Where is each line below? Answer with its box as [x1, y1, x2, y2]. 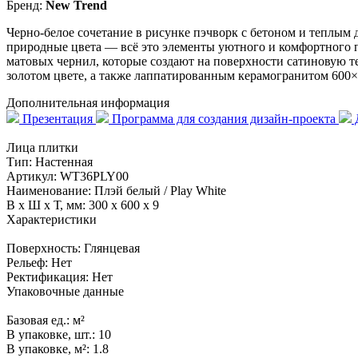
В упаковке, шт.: [6, 328, 98, 342]
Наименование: [6, 184, 94, 198]
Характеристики [6, 213, 97, 227]
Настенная [35, 155, 93, 169]
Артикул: [6, 169, 60, 184]
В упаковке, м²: [6, 342, 93, 356]
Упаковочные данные [6, 284, 124, 299]
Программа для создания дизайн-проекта [109, 112, 339, 126]
